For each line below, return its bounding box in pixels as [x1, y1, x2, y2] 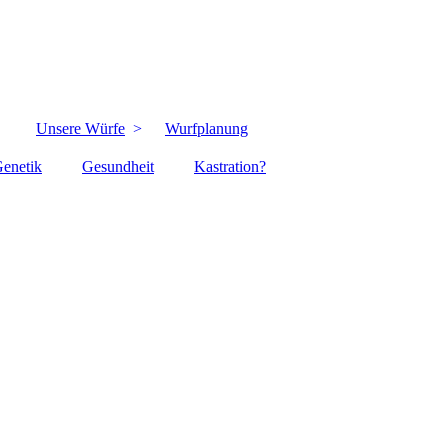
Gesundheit [82, 158, 154, 175]
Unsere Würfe [36, 120, 125, 137]
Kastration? [194, 158, 266, 175]
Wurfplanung [165, 120, 248, 137]
